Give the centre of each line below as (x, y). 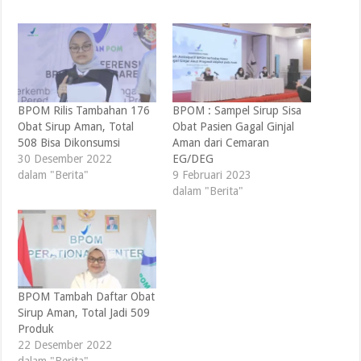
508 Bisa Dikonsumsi (69, 142)
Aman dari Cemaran (220, 142)
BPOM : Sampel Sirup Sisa (237, 110)
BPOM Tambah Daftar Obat (87, 296)
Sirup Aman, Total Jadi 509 (84, 312)
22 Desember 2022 (65, 344)
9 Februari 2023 (212, 174)
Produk (36, 328)
